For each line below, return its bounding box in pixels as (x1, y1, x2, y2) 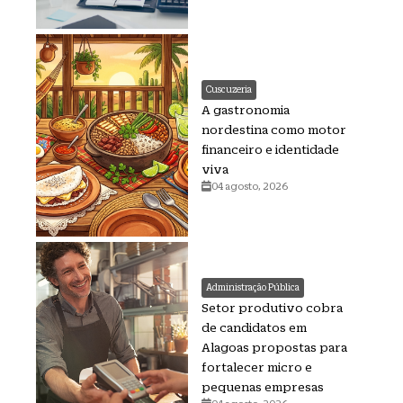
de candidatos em (201, 320, 308, 336)
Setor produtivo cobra (201, 300, 344, 316)
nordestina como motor (201, 122, 347, 138)
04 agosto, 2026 (211, 181, 289, 193)
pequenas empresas (201, 380, 325, 395)
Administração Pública (206, 282, 300, 293)
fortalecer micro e (201, 360, 313, 375)
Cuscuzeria (206, 85, 253, 95)
